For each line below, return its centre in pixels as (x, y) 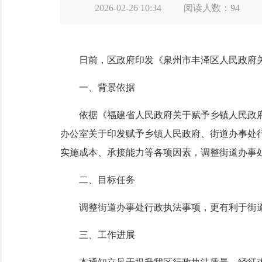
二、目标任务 (97, 180)
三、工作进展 (97, 235)
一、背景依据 (97, 87)
